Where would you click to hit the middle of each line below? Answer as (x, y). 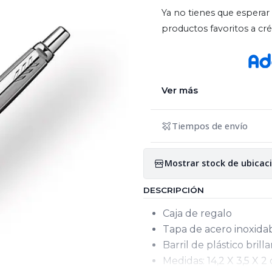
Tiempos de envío (210, 126)
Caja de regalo (199, 213)
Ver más (180, 90)
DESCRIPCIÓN (174, 190)
